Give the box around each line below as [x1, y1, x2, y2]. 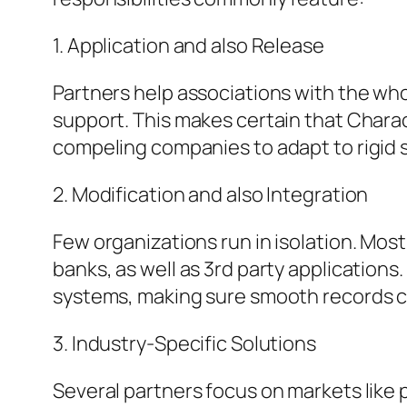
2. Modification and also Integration [53, 181, 369, 209]
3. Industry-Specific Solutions [53, 330, 316, 358]
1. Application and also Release [53, 32, 324, 60]
